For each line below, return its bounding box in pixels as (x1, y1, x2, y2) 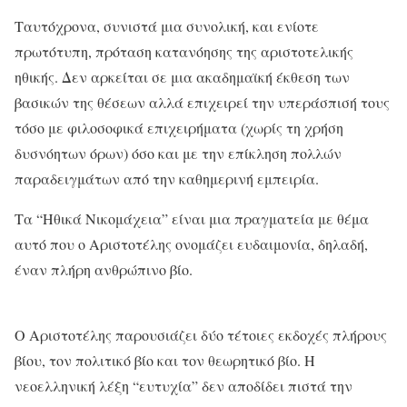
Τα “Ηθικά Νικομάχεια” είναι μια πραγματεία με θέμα (15, 208, 369, 228)
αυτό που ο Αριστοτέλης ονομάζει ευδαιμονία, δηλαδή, (15, 233, 368, 253)
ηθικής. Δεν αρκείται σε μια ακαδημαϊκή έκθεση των (15, 66, 350, 86)
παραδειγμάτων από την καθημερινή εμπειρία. (15, 168, 319, 188)
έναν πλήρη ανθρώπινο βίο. (15, 259, 193, 279)
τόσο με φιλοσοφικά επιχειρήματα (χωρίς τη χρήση (15, 117, 343, 137)
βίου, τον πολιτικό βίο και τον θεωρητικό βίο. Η (15, 350, 315, 370)
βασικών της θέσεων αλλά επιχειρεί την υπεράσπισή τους (15, 92, 390, 112)
